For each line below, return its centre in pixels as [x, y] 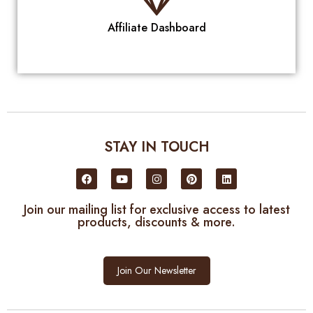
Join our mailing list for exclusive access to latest [156, 210]
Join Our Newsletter [156, 271]
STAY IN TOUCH [156, 147]
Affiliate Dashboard [156, 28]
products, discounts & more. [156, 223]
